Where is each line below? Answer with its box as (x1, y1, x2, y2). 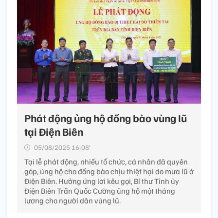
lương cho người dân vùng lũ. (24, 196, 121, 206)
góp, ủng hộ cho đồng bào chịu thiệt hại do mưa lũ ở (24, 166, 194, 177)
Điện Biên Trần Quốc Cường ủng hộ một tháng (24, 186, 175, 196)
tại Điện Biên (24, 125, 83, 139)
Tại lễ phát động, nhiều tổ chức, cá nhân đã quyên (24, 157, 188, 167)
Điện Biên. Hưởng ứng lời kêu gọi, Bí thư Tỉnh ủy (24, 176, 179, 186)
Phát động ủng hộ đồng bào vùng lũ (24, 111, 187, 125)
